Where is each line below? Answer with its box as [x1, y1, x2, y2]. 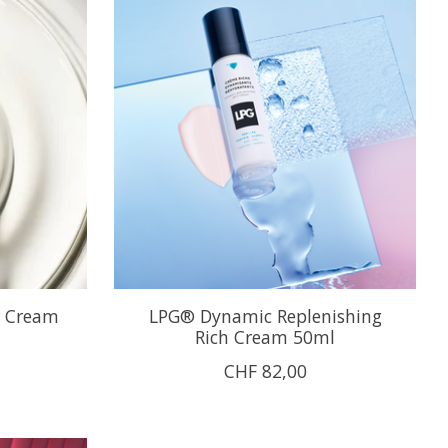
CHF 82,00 [223, 358, 307, 383]
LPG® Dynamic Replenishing [148, 303, 382, 328]
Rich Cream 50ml [195, 324, 336, 349]
